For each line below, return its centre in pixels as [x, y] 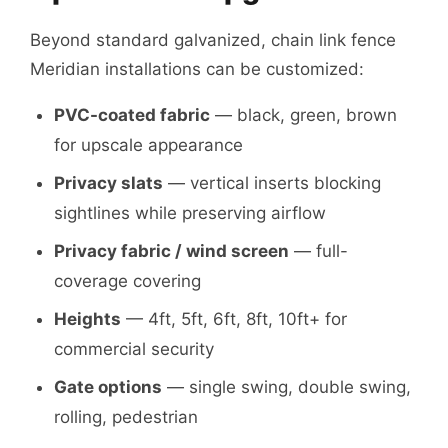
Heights [87, 319]
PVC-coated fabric [132, 115]
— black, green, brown [303, 115]
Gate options [108, 387]
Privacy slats [108, 183]
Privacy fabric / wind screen [171, 251]
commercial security [134, 349]
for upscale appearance [148, 145]
